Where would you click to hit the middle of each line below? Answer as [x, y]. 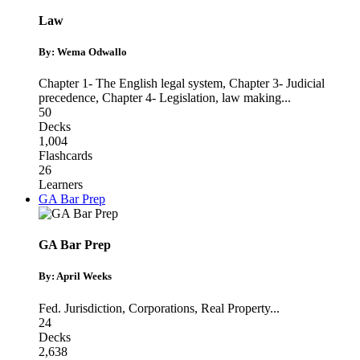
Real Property [235, 308]
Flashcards [65, 156]
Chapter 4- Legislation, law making [192, 98]
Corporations [162, 308]
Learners [61, 185]
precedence [67, 98]
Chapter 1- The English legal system [131, 84]
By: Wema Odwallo [83, 51]
